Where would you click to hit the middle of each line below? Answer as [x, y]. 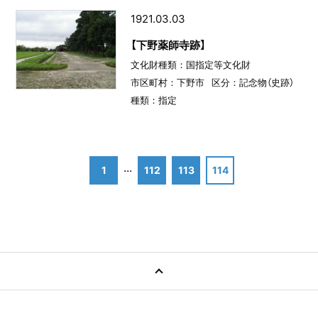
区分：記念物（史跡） [252, 82]
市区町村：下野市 [167, 82]
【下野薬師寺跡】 [168, 45]
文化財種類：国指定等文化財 [190, 64]
